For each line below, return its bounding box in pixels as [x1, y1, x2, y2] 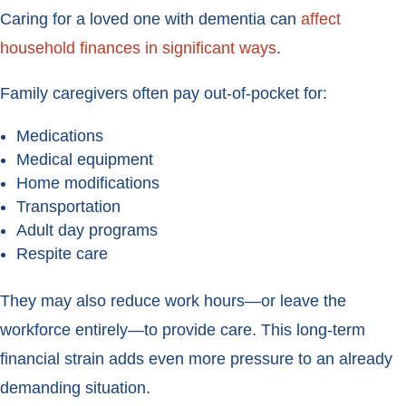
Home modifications [16, 174, 159, 193]
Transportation [16, 198, 121, 217]
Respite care [16, 245, 108, 264]
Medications [16, 127, 103, 146]
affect [301, 10, 341, 29]
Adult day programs [16, 221, 158, 240]
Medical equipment [16, 150, 153, 169]
